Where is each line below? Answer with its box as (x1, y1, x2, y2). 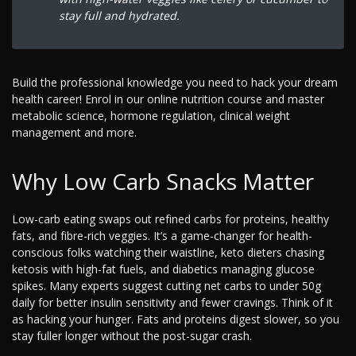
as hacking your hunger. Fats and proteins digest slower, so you (12, 311, 339, 327)
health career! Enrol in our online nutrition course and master (12, 91, 324, 107)
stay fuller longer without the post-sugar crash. (12, 328, 252, 344)
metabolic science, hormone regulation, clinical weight (12, 108, 290, 124)
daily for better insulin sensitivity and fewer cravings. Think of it (12, 295, 333, 311)
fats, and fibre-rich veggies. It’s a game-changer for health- (12, 228, 312, 244)
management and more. (12, 125, 137, 141)
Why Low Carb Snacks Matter (12, 166, 314, 197)
